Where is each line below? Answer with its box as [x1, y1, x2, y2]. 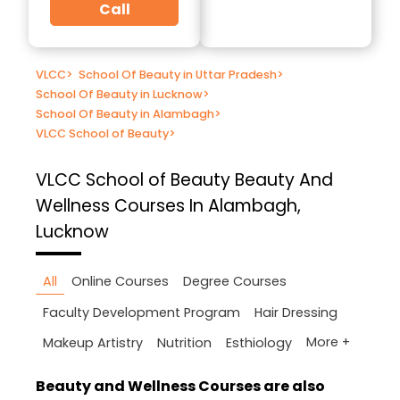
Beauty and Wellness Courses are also [36, 376, 325, 397]
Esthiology [226, 333, 292, 352]
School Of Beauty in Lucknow [36, 86, 203, 102]
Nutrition [157, 333, 212, 352]
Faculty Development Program [43, 303, 240, 321]
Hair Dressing [254, 303, 337, 321]
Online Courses [71, 272, 169, 291]
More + [306, 333, 350, 352]
